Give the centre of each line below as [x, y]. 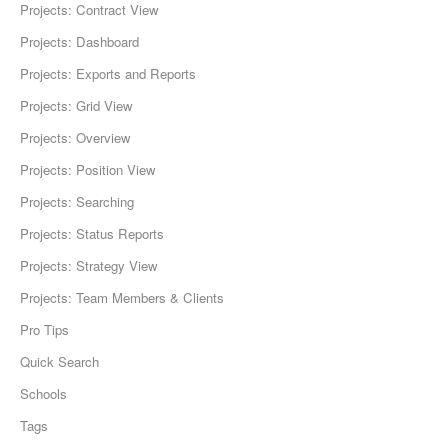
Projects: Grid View [76, 106]
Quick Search [59, 362]
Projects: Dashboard [79, 42]
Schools [43, 394]
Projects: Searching [77, 202]
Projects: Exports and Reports [108, 74]
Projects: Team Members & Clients [122, 298]
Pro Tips [44, 330]
